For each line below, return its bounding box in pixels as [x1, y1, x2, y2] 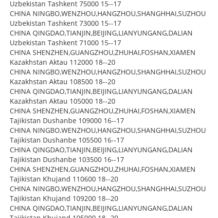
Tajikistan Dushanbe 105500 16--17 [10, 135, 124, 145]
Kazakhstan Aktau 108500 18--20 [10, 76, 115, 86]
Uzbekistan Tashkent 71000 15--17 [10, 37, 121, 47]
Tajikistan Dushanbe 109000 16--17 [10, 115, 124, 125]
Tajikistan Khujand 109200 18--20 [10, 193, 118, 203]
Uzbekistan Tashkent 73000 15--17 [10, 18, 121, 28]
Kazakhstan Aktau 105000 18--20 [10, 96, 115, 106]
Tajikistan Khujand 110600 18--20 [10, 174, 118, 183]
